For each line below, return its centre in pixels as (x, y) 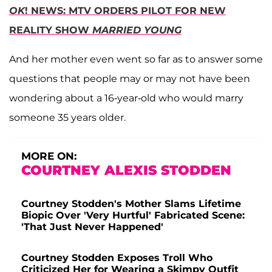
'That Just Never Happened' (92, 226)
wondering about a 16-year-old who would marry (126, 98)
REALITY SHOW (51, 30)
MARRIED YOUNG (137, 30)
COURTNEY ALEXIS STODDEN (126, 170)
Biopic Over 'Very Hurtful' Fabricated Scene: (133, 215)
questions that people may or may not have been (130, 78)
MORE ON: (49, 156)
